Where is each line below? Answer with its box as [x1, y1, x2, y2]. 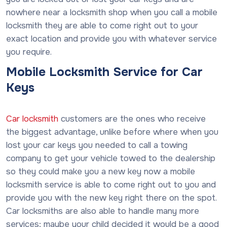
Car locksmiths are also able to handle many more [6, 205, 199, 216]
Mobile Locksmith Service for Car [6, 64, 203, 80]
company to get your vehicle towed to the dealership [6, 153, 215, 164]
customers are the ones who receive [58, 113, 206, 124]
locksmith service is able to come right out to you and [6, 179, 216, 190]
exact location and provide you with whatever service [6, 33, 217, 44]
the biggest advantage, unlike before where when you [6, 126, 218, 137]
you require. [6, 46, 52, 57]
